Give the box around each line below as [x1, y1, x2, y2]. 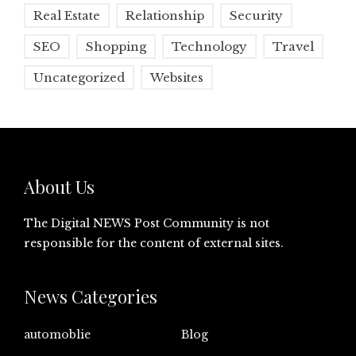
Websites [150, 69, 203, 85]
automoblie [24, 327, 91, 342]
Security [230, 7, 283, 23]
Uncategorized [33, 69, 125, 85]
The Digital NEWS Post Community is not [24, 215, 269, 230]
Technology [172, 38, 247, 54]
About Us [24, 174, 95, 199]
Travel [273, 38, 314, 54]
